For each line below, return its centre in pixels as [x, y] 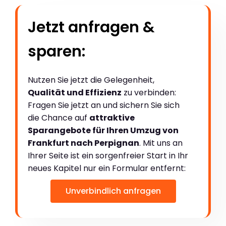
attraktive [112, 118]
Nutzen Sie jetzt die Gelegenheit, [91, 80]
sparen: [56, 51]
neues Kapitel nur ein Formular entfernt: [107, 168]
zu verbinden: [149, 92]
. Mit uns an [161, 143]
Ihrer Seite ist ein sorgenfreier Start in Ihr [108, 155]
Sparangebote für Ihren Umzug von [103, 130]
